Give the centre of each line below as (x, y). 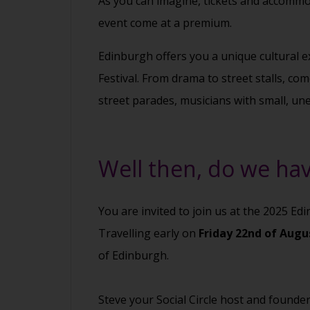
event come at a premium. (165, 23)
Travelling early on (148, 233)
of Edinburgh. (134, 255)
